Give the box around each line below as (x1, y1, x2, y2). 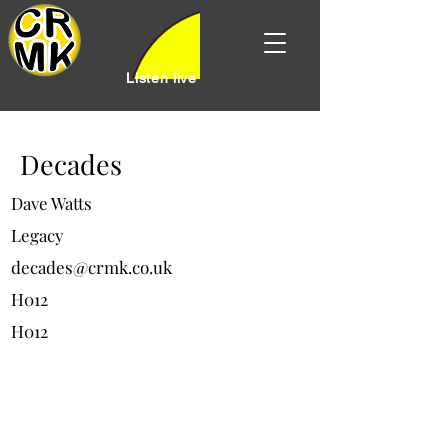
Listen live (126, 70, 197, 86)
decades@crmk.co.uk (11, 256, 172, 278)
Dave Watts (11, 192, 92, 214)
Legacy (11, 224, 64, 246)
